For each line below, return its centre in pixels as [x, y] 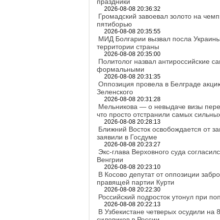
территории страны [128, 47]
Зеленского [115, 92]
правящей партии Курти [136, 182]
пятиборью [114, 24]
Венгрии [110, 160]
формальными [121, 69]
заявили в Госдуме [127, 137]
